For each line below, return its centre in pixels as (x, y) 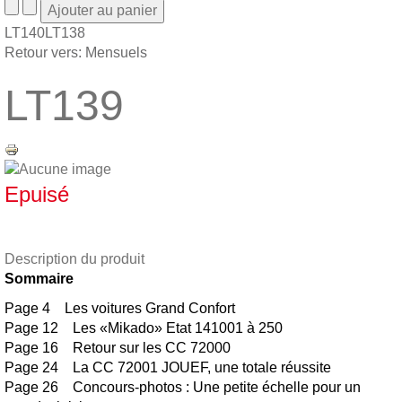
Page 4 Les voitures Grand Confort (120, 308)
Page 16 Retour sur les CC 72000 (118, 347)
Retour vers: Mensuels (76, 52)
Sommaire (39, 278)
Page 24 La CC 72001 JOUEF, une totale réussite (168, 367)
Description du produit (74, 258)
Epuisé (37, 194)
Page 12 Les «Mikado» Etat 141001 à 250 (144, 328)
